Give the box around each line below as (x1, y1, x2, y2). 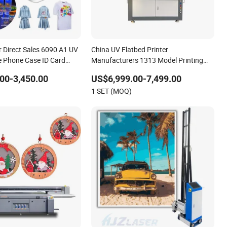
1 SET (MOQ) (91, 86, 132, 96)
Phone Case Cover (91, 65, 149, 75)
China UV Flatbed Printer (91, 44, 169, 54)
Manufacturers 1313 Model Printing (91, 55, 204, 65)
